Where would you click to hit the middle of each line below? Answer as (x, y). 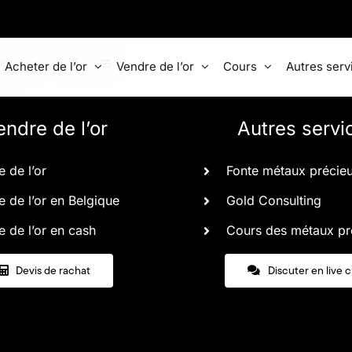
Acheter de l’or (46, 66)
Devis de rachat (53, 270)
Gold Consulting (274, 201)
